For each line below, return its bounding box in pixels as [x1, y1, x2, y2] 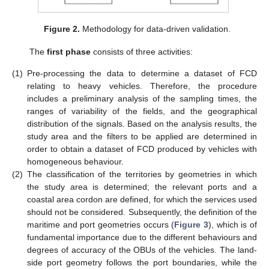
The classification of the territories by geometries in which [27, 169, 257, 179]
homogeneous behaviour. [27, 156, 124, 166]
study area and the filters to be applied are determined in [27, 131, 257, 141]
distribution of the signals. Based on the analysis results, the [27, 118, 257, 128]
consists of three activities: [90, 47, 193, 57]
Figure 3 [174, 219, 209, 229]
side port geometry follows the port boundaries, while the [27, 257, 257, 267]
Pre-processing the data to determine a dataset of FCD [27, 68, 257, 78]
